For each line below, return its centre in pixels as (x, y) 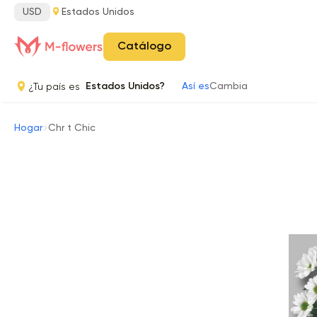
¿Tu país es (57, 86)
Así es (196, 86)
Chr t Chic (72, 128)
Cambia (229, 86)
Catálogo (144, 47)
